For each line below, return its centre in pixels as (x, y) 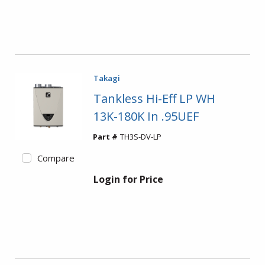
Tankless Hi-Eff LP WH (154, 98)
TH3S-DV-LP (140, 137)
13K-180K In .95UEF (146, 116)
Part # (105, 137)
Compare (56, 158)
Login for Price (128, 179)
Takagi (106, 78)
